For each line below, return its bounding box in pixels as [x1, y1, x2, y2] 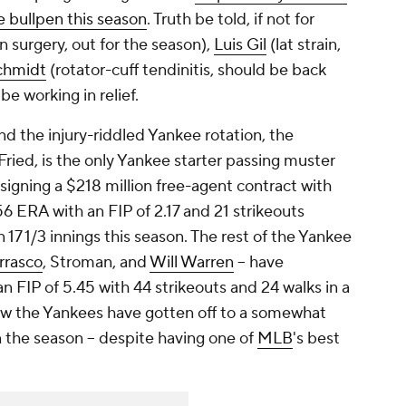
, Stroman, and [43, 251, 150, 273]
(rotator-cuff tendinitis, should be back [46, 59, 326, 81]
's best [293, 327, 340, 349]
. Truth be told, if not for [147, 8, 314, 30]
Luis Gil [214, 34, 266, 55]
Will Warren [150, 251, 234, 273]
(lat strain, [266, 34, 341, 55]
